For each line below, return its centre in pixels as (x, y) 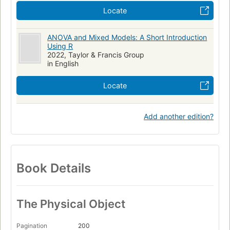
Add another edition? (179, 116)
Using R (60, 46)
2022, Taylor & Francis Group (96, 54)
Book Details (54, 168)
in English (63, 63)
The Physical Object (71, 204)
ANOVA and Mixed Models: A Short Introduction (127, 37)
